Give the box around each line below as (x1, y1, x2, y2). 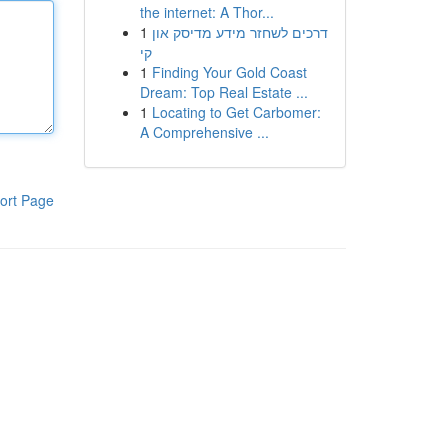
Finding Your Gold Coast (151, 62, 307, 82)
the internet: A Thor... (139, 2, 274, 22)
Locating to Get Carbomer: (151, 102, 321, 122)
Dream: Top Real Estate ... (139, 82, 308, 102)
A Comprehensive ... (139, 122, 269, 142)
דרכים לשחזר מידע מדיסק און (151, 22, 328, 42)
